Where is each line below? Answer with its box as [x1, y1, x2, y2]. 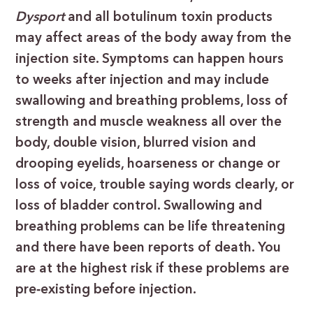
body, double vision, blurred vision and [15, 137, 256, 150]
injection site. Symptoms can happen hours [15, 53, 284, 66]
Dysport [15, 11, 68, 24]
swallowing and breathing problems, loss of [15, 95, 289, 108]
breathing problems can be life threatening [15, 221, 286, 234]
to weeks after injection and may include [15, 74, 270, 87]
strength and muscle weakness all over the [15, 116, 282, 129]
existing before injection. [41, 284, 197, 297]
